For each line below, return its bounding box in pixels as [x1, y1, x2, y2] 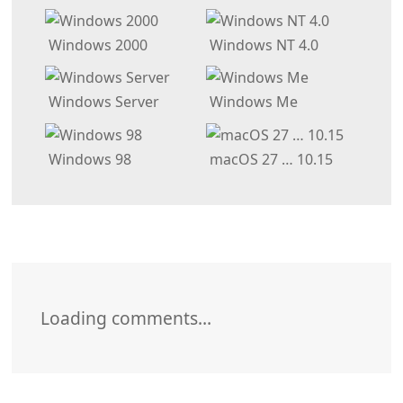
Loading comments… [40, 305, 211, 330]
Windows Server [44, 92, 159, 112]
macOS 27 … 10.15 [205, 148, 333, 169]
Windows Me [205, 92, 298, 112]
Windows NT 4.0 [205, 34, 318, 55]
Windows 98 [44, 148, 131, 169]
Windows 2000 [44, 34, 148, 55]
